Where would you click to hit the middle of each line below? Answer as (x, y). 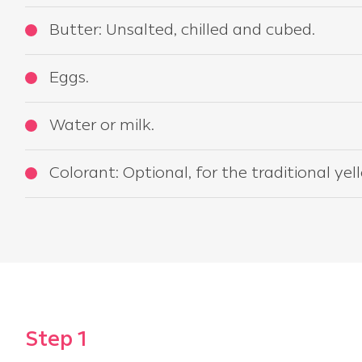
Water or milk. (102, 126)
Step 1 (56, 340)
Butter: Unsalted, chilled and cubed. (182, 31)
